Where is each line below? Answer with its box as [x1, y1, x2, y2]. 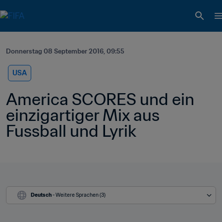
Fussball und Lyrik [6, 120, 136, 141]
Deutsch [31, 192, 52, 198]
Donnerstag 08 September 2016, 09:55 [6, 47, 124, 55]
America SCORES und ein [6, 89, 194, 110]
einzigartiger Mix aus [6, 105, 160, 125]
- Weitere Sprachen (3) [53, 192, 106, 198]
